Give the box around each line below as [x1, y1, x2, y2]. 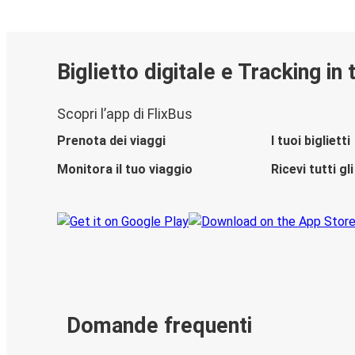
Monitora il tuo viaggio [57, 162, 193, 177]
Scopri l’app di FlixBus [57, 106, 193, 123]
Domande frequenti [67, 313, 252, 339]
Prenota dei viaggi [57, 133, 166, 149]
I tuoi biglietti [270, 133, 350, 149]
